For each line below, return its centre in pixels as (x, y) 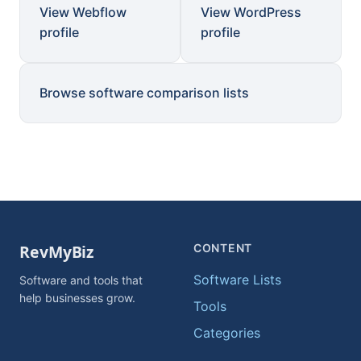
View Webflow (83, 12)
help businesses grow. (77, 298)
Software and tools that (81, 280)
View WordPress (251, 12)
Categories (227, 333)
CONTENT (223, 248)
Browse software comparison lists (144, 93)
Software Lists (237, 280)
